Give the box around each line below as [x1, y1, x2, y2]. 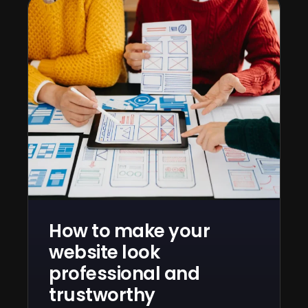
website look [49, 239, 159, 265]
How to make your [49, 218, 210, 243]
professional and [49, 261, 199, 286]
